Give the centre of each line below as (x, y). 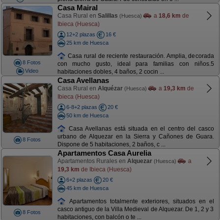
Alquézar (110, 88)
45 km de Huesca (87, 188)
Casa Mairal (77, 8)
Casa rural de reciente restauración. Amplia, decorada (140, 56)
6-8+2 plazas (82, 107)
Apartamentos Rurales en (92, 161)
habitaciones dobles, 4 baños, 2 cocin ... (110, 72)
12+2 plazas (81, 34)
